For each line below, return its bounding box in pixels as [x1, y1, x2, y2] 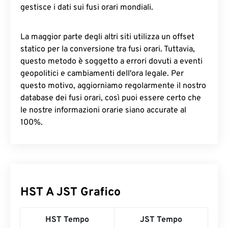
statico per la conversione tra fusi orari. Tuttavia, [20, 44, 195, 54]
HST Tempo [45, 215, 89, 225]
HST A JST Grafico [20, 185, 121, 200]
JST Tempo [140, 215, 182, 225]
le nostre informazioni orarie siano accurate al [20, 105, 186, 116]
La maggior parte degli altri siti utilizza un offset [20, 32, 194, 42]
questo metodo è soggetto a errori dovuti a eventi [20, 56, 203, 67]
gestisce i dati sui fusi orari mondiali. [20, 3, 153, 13]
